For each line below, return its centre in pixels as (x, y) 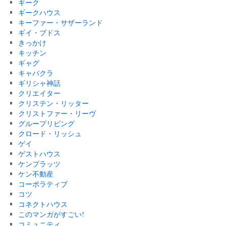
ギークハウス (39, 12)
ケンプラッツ (39, 164)
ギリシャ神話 (39, 83)
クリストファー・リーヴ (57, 113)
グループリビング (46, 123)
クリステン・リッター (53, 103)
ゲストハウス (39, 154)
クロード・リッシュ (50, 133)
